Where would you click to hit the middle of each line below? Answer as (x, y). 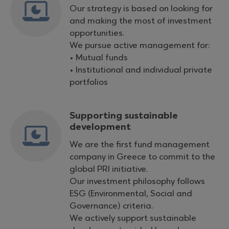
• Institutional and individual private (141, 70)
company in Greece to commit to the (142, 157)
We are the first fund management (140, 145)
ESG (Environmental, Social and (131, 194)
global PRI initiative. (109, 169)
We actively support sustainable (133, 218)
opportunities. (97, 33)
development (100, 127)
